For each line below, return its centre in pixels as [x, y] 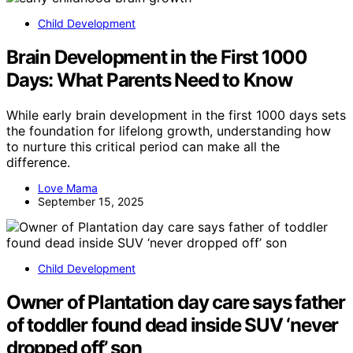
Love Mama [68, 188]
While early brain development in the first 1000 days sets [176, 115]
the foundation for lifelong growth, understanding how [169, 130]
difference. [38, 162]
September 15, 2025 [91, 201]
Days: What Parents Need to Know [149, 80]
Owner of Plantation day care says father [176, 302]
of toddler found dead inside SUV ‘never [173, 325]
